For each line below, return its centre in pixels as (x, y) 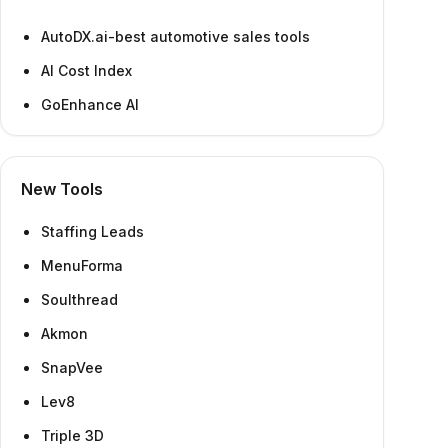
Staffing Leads (92, 231)
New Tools (62, 189)
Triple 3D (72, 435)
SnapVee (72, 367)
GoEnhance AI (90, 104)
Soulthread (79, 299)
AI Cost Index (86, 70)
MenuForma (82, 265)
